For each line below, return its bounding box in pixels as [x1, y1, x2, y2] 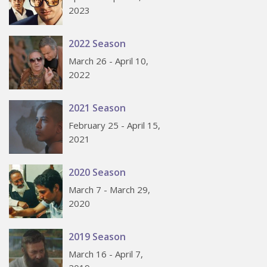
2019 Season [69, 230, 126, 244]
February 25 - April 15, [69, 119, 160, 132]
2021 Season [69, 101, 126, 115]
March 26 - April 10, [69, 55, 148, 67]
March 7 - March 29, [69, 184, 150, 196]
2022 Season [69, 37, 126, 51]
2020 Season [69, 166, 126, 179]
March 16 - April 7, [69, 248, 143, 260]
